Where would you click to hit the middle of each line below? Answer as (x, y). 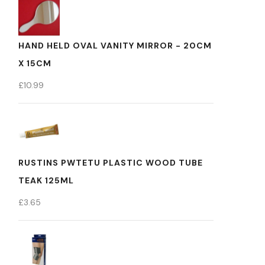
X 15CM (35, 63)
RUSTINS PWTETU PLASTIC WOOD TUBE (111, 163)
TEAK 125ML (46, 180)
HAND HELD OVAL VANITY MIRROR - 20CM (115, 46)
